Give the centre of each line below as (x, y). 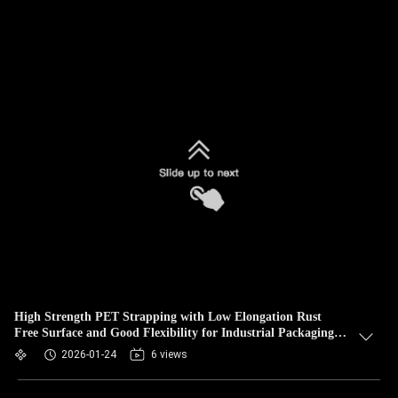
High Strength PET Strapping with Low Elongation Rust (168, 317)
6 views (169, 354)
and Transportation (67, 349)
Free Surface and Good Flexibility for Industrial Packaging (174, 333)
